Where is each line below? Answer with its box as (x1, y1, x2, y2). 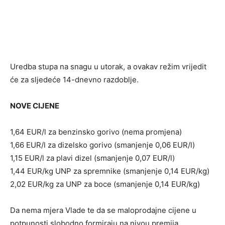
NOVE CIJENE (10, 100, 59, 110)
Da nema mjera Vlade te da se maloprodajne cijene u (10, 205, 196, 215)
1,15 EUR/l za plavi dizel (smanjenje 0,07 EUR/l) (10, 153, 175, 163)
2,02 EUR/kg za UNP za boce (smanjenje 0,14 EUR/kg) (10, 179, 200, 189)
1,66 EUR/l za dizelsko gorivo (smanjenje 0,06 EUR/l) (10, 140, 195, 150)
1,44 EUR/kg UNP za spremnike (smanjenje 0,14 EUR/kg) (10, 166, 209, 176)
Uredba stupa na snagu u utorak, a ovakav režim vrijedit (10, 61, 206, 71)
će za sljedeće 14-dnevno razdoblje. (10, 74, 139, 84)
